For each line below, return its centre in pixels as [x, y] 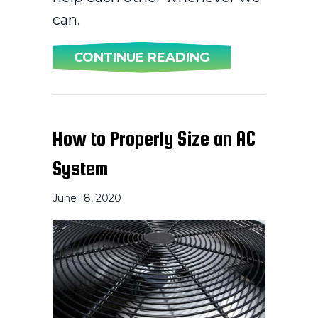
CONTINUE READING [142, 57]
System [81, 168]
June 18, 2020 [87, 198]
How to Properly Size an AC [154, 138]
